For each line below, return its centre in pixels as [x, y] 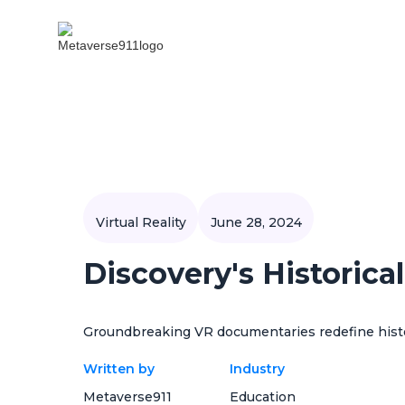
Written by [119, 369]
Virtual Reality [141, 222]
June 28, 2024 [256, 222]
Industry [257, 369]
